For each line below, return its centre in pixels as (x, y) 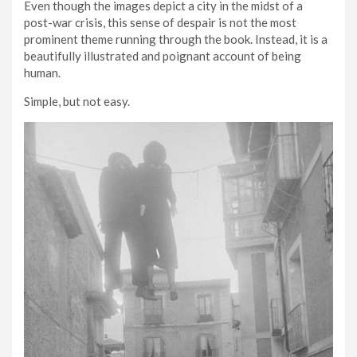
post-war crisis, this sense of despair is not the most (160, 23)
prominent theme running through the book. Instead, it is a (176, 39)
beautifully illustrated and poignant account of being (163, 56)
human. (43, 73)
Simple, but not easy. (77, 102)
